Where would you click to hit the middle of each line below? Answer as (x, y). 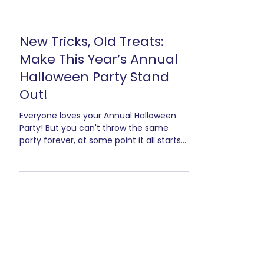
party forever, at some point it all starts (100, 222)
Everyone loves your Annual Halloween (98, 198)
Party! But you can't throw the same (94, 210)
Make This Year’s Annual (99, 141)
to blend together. (57, 235)
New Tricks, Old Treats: (92, 124)
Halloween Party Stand (94, 159)
